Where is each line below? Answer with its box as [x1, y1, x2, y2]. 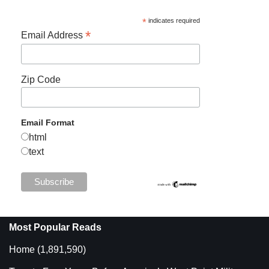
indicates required [146, 16, 200, 24]
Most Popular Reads [9, 222, 101, 232]
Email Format [21, 118, 74, 128]
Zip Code [21, 74, 61, 85]
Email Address [21, 29, 85, 40]
